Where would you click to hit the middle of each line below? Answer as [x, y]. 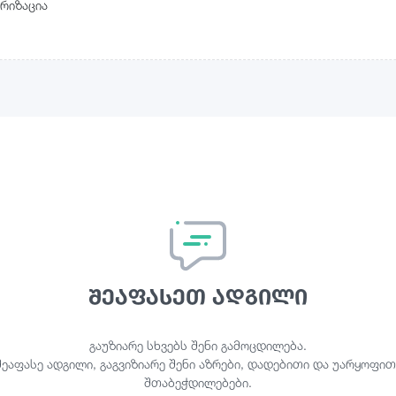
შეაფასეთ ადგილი [198, 297]
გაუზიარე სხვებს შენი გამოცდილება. [198, 346]
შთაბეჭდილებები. [198, 383]
